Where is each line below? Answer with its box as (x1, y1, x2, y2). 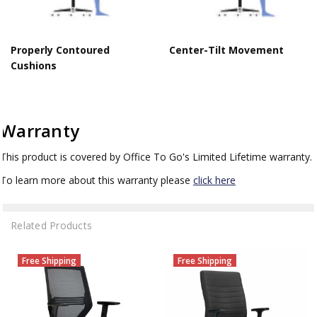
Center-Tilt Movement (169, 42, 284, 57)
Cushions (11, 58, 57, 72)
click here (193, 173, 236, 187)
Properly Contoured (11, 42, 110, 57)
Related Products (11, 218, 92, 232)
